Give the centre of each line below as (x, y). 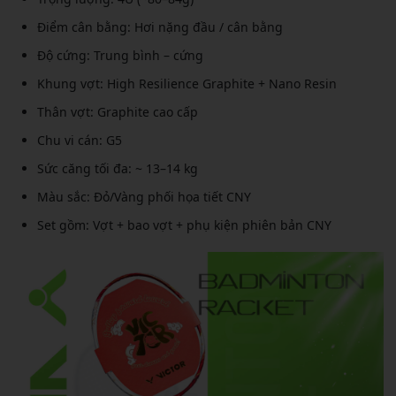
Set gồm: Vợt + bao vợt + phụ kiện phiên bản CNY (184, 225)
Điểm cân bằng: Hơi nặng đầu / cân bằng (160, 27)
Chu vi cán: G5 (80, 140)
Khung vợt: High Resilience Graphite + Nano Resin (187, 83)
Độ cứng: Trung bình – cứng (120, 55)
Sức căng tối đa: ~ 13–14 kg (118, 168)
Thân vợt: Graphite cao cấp (118, 111)
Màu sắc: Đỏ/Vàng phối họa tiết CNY (144, 196)
